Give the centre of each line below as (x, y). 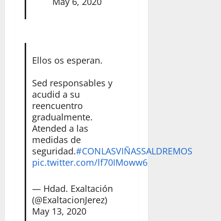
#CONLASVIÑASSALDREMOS (134, 151)
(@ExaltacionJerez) (69, 200)
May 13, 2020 (59, 211)
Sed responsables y (72, 83)
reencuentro (57, 106)
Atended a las (60, 129)
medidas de (56, 140)
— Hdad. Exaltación (72, 189)
